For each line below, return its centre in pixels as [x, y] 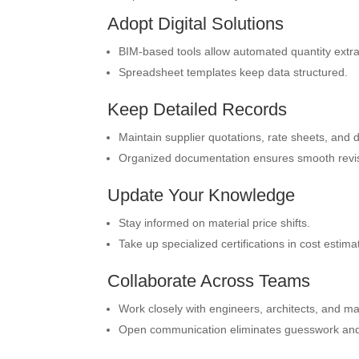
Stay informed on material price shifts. [215, 223]
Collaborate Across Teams [209, 281]
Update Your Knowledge [202, 195]
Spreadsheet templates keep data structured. [234, 72]
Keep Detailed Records [198, 109]
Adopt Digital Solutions [196, 24]
